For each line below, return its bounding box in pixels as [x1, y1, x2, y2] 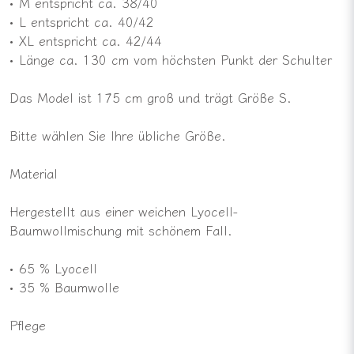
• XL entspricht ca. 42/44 [9, 30, 162, 50]
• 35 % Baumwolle [9, 277, 119, 296]
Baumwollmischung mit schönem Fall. [9, 220, 232, 239]
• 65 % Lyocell [9, 258, 97, 277]
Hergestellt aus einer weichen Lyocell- [9, 201, 238, 220]
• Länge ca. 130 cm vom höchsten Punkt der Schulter [9, 49, 332, 69]
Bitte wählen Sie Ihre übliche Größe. [9, 125, 226, 145]
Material [9, 163, 58, 183]
